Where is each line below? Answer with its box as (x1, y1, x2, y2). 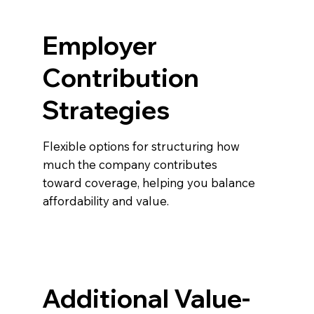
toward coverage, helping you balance (43, 175, 256, 190)
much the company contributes (43, 156, 218, 172)
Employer (42, 29, 158, 61)
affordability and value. (43, 193, 170, 208)
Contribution (42, 61, 200, 93)
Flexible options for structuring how (43, 138, 240, 153)
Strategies (42, 93, 170, 125)
